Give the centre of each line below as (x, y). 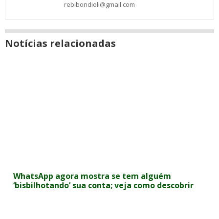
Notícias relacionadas (60, 43)
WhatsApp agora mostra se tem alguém (92, 176)
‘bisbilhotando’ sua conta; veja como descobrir (104, 185)
